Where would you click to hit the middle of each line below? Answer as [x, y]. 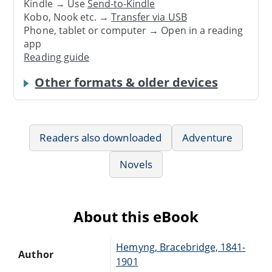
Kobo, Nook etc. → [68, 17]
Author [36, 254]
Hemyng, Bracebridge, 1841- [181, 247]
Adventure [207, 137]
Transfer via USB [149, 17]
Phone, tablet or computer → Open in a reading [134, 30]
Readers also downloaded [100, 137]
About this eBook [136, 216]
